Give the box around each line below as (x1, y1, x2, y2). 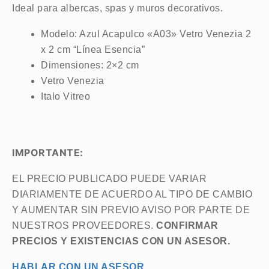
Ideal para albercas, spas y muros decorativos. (12, 3, 223, 13)
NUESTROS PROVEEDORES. (12, 220, 156, 231)
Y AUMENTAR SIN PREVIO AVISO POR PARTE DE (12, 205, 250, 215)
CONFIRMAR (156, 220, 219, 231)
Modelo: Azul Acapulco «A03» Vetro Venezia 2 (41, 29, 252, 39)
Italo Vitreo (41, 91, 90, 101)
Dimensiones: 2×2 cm (41, 60, 139, 70)
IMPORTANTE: (12, 147, 83, 159)
